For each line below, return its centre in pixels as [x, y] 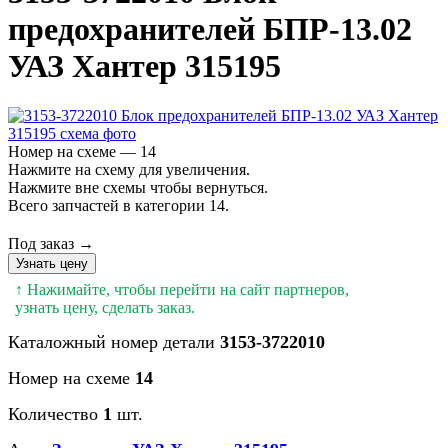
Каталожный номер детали [114, 341]
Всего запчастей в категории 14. [118, 205]
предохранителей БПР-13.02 [210, 29]
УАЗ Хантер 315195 [144, 66]
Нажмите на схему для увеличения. [129, 169]
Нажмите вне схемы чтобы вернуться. [138, 187]
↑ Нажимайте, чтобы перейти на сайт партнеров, [182, 289]
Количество [55, 413]
